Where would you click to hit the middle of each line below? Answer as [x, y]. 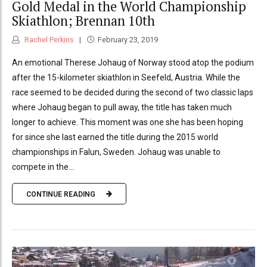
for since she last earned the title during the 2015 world [115, 137]
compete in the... [43, 167]
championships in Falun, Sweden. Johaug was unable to [116, 152]
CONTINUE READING [61, 194]
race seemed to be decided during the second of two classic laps [133, 93]
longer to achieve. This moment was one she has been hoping [128, 122]
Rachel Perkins [48, 40]
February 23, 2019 [128, 40]
